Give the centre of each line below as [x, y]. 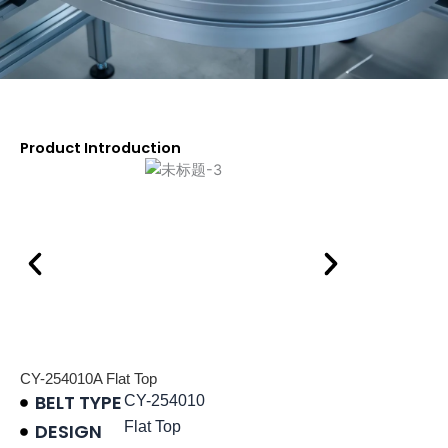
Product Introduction [100, 148]
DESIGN [68, 432]
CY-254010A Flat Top [88, 379]
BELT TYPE [78, 403]
